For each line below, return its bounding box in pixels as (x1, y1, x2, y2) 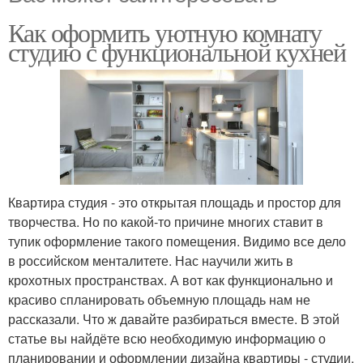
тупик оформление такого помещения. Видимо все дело (8, 231, 346, 250)
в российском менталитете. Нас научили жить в (8, 250, 293, 270)
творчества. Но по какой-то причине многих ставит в (8, 211, 323, 231)
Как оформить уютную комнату (8, 15, 322, 50)
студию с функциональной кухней (8, 34, 345, 70)
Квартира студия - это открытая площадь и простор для (8, 192, 341, 211)
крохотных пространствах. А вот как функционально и (8, 270, 333, 289)
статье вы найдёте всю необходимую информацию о (8, 328, 326, 348)
